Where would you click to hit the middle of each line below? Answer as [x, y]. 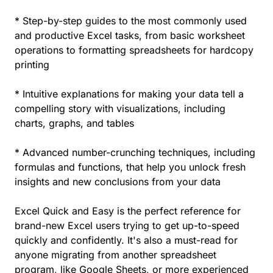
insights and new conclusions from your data [118, 181]
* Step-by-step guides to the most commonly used [131, 20]
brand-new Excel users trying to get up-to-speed [127, 225]
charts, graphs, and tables [74, 123]
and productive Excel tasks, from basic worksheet [130, 35]
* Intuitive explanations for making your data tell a [129, 94]
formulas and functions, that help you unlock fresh [130, 167]
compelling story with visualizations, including [120, 108]
